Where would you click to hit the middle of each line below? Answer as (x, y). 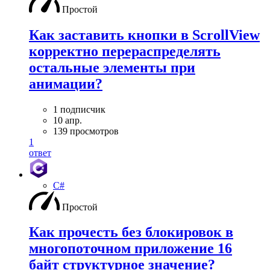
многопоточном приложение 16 (130, 249)
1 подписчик (79, 109)
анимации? (66, 83)
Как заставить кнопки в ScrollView (144, 35)
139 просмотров (86, 131)
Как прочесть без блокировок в (131, 232)
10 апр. (67, 120)
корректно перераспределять (125, 51)
